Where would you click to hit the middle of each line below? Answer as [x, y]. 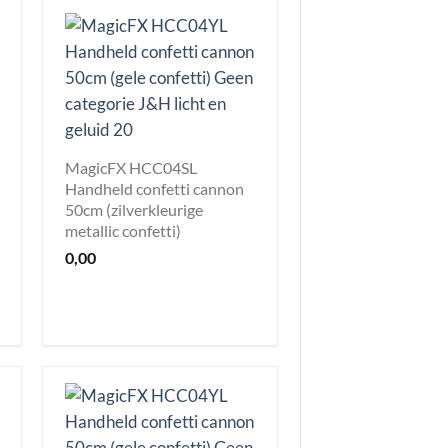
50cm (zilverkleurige [134, 209]
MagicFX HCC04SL [131, 167]
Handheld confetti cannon [154, 188]
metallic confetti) [123, 230]
